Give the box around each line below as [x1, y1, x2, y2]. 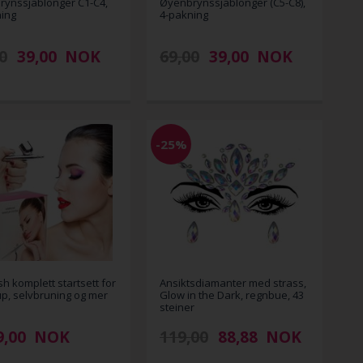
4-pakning [160, 6, 208, 22]
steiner [160, 299, 194, 314]
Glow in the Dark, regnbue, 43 [160, 287, 304, 302]
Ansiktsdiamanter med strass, [160, 275, 306, 290]
